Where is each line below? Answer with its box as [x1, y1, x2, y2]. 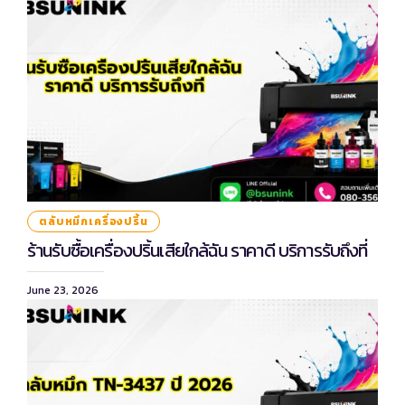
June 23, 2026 [27, 281, 99, 298]
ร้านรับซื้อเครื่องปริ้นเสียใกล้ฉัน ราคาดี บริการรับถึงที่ [27, 236, 368, 264]
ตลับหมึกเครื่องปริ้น [39, 212, 148, 230]
